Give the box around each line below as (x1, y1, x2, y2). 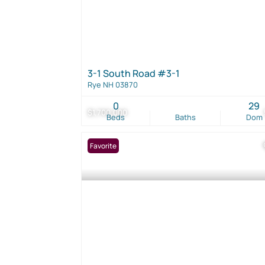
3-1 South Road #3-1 (88, 66, 180, 80)
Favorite (90, 140, 117, 151)
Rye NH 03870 (88, 79, 138, 90)
